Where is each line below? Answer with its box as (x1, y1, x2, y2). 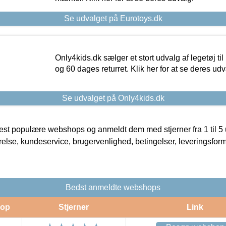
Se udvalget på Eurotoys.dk (64, 14, 162, 23)
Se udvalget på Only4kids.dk (62, 93, 164, 102)
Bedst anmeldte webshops (66, 183, 160, 192)
